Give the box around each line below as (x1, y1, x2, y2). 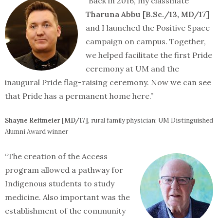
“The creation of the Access (5, 151, 108, 161)
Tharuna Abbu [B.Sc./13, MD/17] (86, 9, 209, 19)
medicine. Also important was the (5, 192, 130, 202)
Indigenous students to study (5, 179, 114, 188)
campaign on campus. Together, (86, 36, 206, 46)
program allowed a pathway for (5, 165, 123, 175)
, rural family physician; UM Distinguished (88, 116, 213, 125)
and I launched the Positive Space (86, 23, 210, 33)
